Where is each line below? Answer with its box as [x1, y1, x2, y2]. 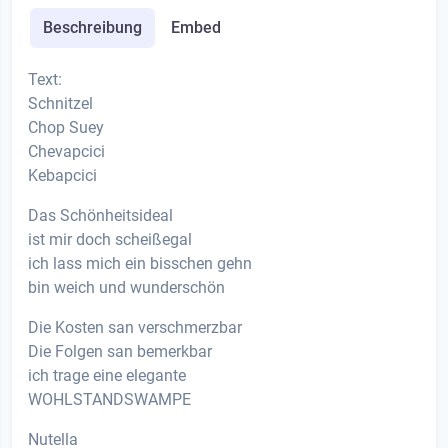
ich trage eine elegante [28, 365, 186, 385]
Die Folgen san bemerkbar [28, 341, 212, 361]
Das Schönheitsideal [28, 205, 173, 225]
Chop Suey [28, 117, 104, 137]
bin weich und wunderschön [28, 277, 225, 297]
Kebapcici [28, 165, 97, 185]
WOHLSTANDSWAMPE [28, 389, 191, 409]
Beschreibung [42, 17, 142, 37]
